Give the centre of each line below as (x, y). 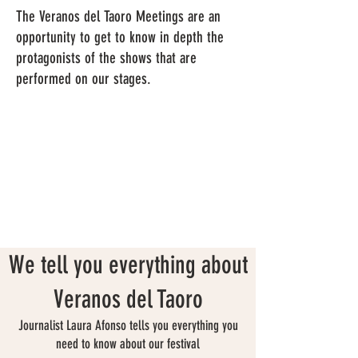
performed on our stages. (84, 79)
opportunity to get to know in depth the (120, 37)
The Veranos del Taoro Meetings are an (118, 16)
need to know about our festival (128, 344)
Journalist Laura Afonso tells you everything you (128, 325)
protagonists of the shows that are (106, 58)
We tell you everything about (128, 265)
